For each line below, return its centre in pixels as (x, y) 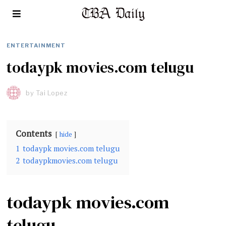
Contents (34, 133)
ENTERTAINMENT (36, 45)
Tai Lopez (51, 93)
